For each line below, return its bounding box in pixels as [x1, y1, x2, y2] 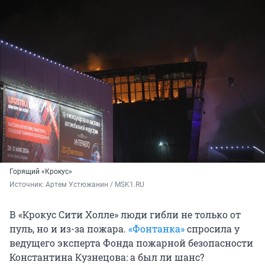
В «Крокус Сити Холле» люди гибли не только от [9, 208, 241, 221]
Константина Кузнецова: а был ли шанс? [9, 251, 204, 264]
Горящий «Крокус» [9, 167, 72, 176]
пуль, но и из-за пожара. [9, 222, 128, 235]
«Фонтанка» [128, 222, 185, 235]
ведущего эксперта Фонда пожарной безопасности [9, 237, 253, 250]
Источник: [9, 180, 46, 189]
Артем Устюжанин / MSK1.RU [46, 180, 144, 189]
